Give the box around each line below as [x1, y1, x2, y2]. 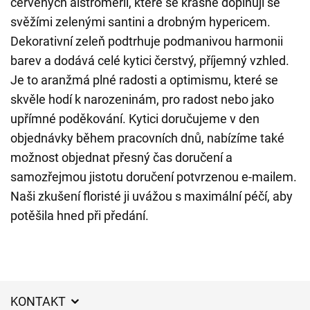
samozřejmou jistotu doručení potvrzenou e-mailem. [10, 170, 297, 184]
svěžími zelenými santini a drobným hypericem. [10, 15, 271, 29]
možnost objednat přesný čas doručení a [10, 150, 232, 165]
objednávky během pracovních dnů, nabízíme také [10, 131, 284, 145]
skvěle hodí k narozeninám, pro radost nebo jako [10, 92, 274, 107]
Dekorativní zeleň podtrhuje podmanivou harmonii [10, 34, 283, 48]
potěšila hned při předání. [10, 208, 149, 223]
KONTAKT [10, 294, 69, 309]
